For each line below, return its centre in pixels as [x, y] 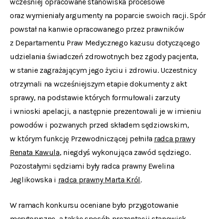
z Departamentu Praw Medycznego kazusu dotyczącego [105, 43]
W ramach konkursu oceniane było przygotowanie [94, 205]
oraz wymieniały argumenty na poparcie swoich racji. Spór [108, 15]
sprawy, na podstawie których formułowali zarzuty [95, 98]
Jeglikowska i [34, 180]
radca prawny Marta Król [99, 180]
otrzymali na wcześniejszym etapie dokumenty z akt [99, 84]
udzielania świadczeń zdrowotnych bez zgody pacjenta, [104, 56]
